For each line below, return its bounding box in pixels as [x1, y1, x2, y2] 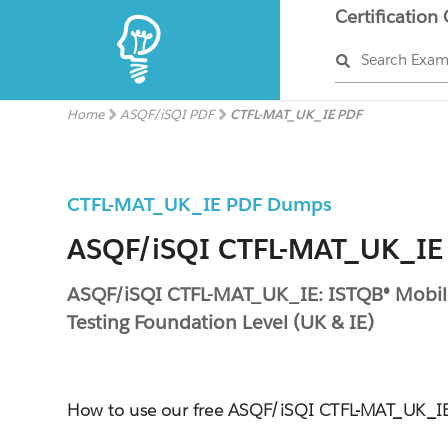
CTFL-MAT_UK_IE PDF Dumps [67, 192, 333, 216]
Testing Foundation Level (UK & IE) [67, 310, 375, 334]
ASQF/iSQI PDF [120, 106, 215, 123]
